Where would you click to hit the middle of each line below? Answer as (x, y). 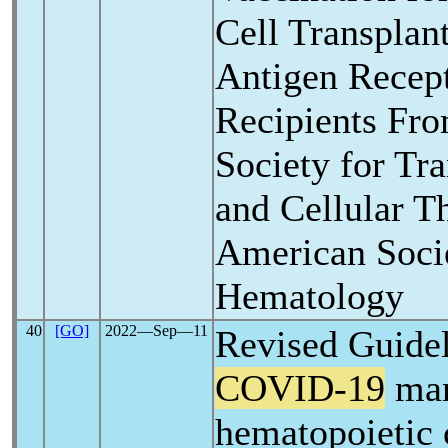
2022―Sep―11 (156, 330)
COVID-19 (300, 388)
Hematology (309, 296)
